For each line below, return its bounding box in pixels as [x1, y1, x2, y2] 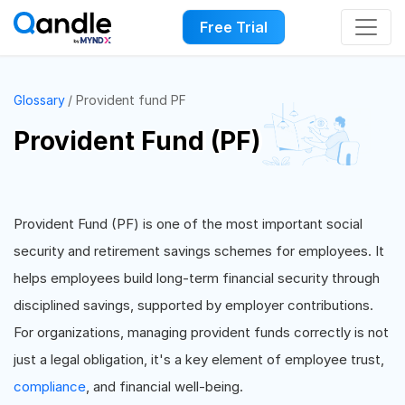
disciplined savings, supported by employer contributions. [14, 297, 373, 314]
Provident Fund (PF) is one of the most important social [14, 215, 363, 232]
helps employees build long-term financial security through [14, 269, 380, 287]
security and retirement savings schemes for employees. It [14, 242, 384, 259]
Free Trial [199, 18, 268, 37]
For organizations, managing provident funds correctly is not [14, 324, 389, 341]
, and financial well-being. [86, 378, 243, 395]
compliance [14, 378, 86, 395]
